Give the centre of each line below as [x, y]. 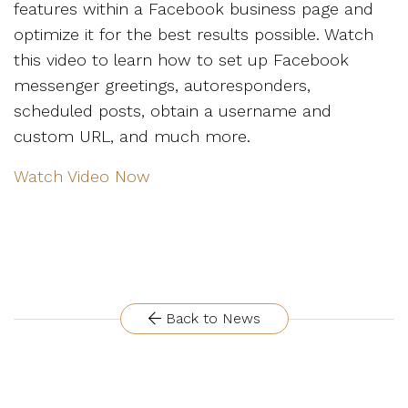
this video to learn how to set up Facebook [181, 60]
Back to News [210, 319]
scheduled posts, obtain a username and [173, 111]
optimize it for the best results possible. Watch [194, 35]
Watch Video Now [82, 177]
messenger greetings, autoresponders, [162, 86]
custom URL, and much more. [132, 137]
